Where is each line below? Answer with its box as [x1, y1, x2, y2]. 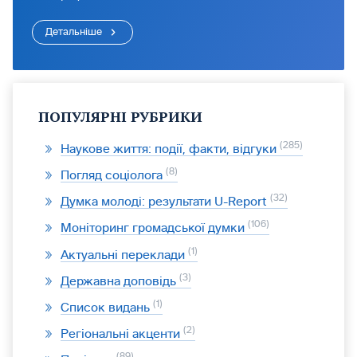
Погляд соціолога [61, 168, 166, 182]
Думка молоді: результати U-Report [61, 194, 270, 209]
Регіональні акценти [61, 326, 183, 340]
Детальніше [45, 26, 102, 37]
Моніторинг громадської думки [61, 221, 248, 235]
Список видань [61, 300, 153, 314]
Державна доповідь [61, 273, 179, 288]
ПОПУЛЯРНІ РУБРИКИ [38, 107, 202, 126]
